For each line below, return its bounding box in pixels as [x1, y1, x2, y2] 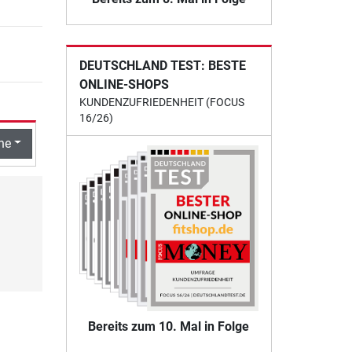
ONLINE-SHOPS [79, 76, 169, 92]
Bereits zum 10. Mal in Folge [88, 319, 250, 335]
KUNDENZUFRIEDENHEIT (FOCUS [79, 95, 244, 108]
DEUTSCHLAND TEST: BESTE [79, 57, 246, 73]
